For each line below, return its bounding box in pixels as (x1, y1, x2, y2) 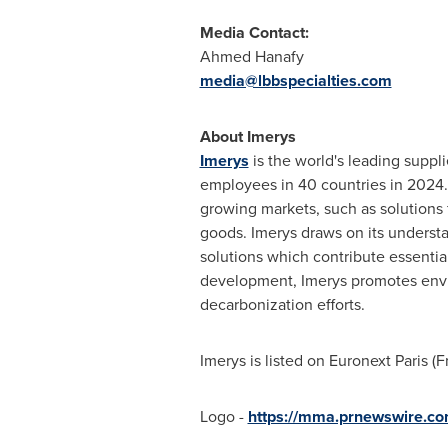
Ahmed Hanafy (199, 45, 304, 68)
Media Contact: (199, 21, 309, 44)
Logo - (199, 405, 248, 428)
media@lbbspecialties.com (199, 69, 392, 92)
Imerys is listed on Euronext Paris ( (199, 349, 436, 372)
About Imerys (199, 125, 296, 148)
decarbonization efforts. (199, 293, 365, 316)
